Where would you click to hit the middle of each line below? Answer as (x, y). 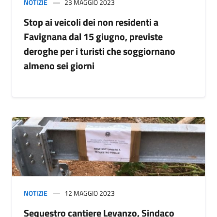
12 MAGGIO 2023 (90, 193)
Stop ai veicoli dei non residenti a (91, 22)
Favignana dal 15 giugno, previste (93, 37)
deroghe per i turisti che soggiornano (100, 51)
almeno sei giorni (59, 66)
